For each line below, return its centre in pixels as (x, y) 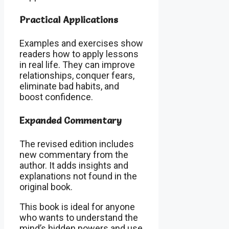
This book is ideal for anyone (77, 207)
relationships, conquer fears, (77, 76)
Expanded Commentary (71, 121)
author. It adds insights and (74, 166)
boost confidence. (56, 97)
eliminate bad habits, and (69, 86)
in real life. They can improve (77, 65)
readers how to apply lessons (79, 54)
